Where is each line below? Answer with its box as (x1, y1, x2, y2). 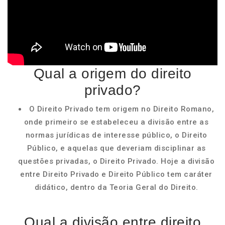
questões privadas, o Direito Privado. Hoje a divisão (18, 157, 214, 166)
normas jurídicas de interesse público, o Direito (25, 131, 207, 140)
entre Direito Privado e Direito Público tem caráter (20, 170, 212, 179)
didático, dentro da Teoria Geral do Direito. (34, 183, 198, 192)
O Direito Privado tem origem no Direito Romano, (29, 104, 214, 114)
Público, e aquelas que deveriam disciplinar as (27, 144, 206, 153)
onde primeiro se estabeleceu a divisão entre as (24, 118, 209, 127)
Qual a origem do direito (33, 66, 192, 81)
